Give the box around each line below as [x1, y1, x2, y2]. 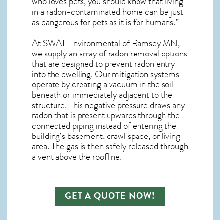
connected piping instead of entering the [32, 118, 176, 133]
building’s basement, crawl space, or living [32, 129, 180, 143]
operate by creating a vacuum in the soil [32, 77, 173, 91]
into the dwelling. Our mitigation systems [32, 67, 179, 81]
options [159, 46, 187, 60]
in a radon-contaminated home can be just [32, 4, 183, 19]
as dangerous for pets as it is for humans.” [32, 15, 179, 29]
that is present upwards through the [52, 108, 180, 122]
